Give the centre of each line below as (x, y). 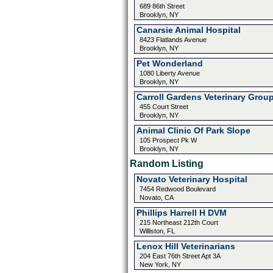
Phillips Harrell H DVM (181, 213)
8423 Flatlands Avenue (173, 40)
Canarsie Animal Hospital (188, 30)
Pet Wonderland (169, 63)
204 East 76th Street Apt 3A (180, 256)
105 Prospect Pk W (168, 140)
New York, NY (160, 264)
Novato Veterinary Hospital (192, 179)
